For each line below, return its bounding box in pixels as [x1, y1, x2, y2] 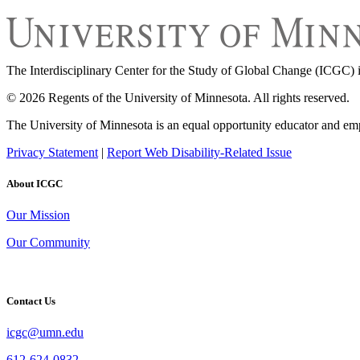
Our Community [6, 235, 90, 249]
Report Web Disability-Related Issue [107, 145, 292, 159]
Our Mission [6, 207, 70, 222]
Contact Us [6, 295, 55, 308]
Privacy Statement [6, 145, 98, 159]
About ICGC [6, 177, 63, 190]
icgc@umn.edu [6, 325, 84, 340]
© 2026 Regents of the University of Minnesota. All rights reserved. [6, 90, 350, 104]
